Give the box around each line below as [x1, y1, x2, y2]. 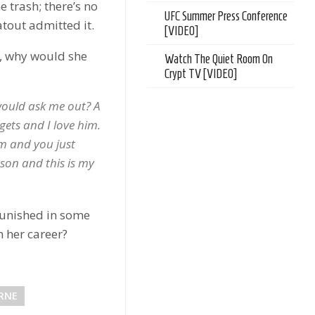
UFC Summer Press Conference [165, 9, 288, 23]
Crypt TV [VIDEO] [165, 67, 238, 81]
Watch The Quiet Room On [165, 52, 274, 66]
